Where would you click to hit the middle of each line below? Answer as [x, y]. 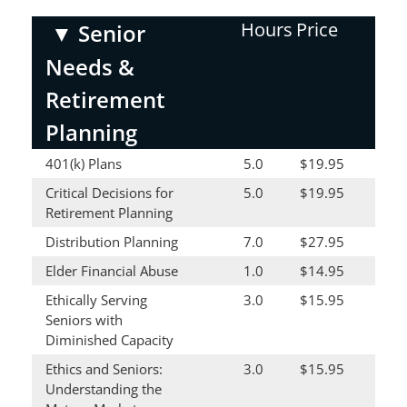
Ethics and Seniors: [104, 369]
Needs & [90, 67]
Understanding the [104, 389]
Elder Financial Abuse [112, 271]
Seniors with [84, 320]
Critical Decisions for [109, 193]
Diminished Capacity [109, 340]
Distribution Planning [112, 242]
